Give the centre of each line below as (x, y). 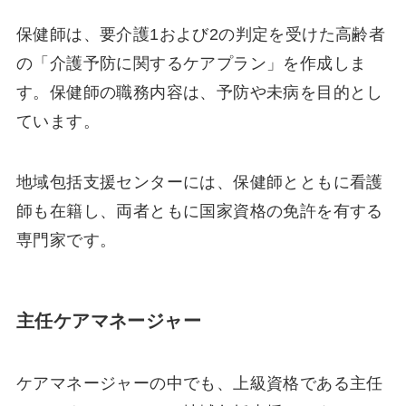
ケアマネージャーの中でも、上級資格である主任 (199, 383)
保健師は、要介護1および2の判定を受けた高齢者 (201, 34)
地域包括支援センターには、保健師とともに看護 (199, 183)
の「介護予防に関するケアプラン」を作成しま (191, 63)
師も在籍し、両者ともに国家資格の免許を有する (199, 212)
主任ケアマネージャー (108, 320)
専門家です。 (66, 241)
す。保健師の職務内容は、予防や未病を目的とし (199, 92)
